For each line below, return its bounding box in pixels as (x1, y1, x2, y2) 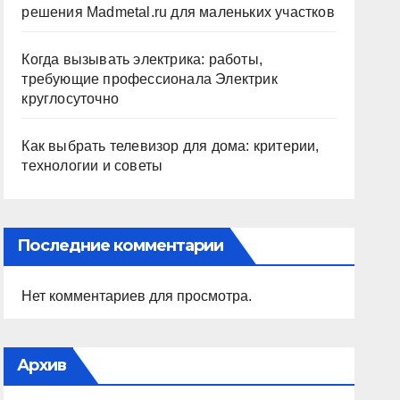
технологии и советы (21, 158, 163, 173)
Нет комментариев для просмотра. (21, 288, 253, 304)
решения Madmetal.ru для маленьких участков (21, 4, 335, 20)
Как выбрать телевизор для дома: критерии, (21, 138, 320, 154)
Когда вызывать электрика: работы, (21, 52, 262, 67)
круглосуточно (21, 91, 119, 106)
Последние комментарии (17, 236, 224, 255)
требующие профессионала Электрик (21, 71, 278, 87)
